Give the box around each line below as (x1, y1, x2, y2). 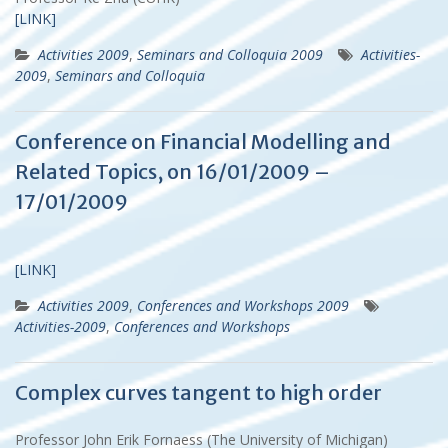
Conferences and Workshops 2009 (137, 295, 349, 315)
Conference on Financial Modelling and (15, 128, 391, 154)
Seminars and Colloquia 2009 (137, 44, 323, 64)
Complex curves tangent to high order (15, 379, 382, 405)
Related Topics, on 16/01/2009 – (15, 158, 330, 184)
